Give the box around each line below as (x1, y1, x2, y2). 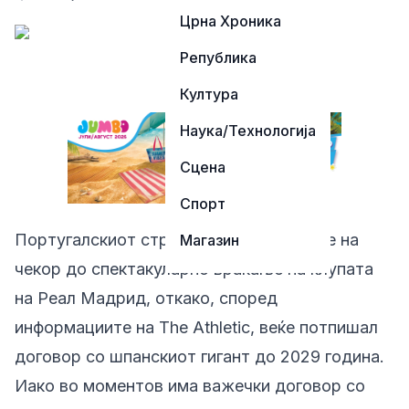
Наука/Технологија (180, 121, 316, 140)
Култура (180, 85, 238, 103)
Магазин (180, 231, 239, 249)
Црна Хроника (180, 12, 281, 30)
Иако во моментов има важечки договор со (15, 376, 365, 395)
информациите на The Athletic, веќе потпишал (15, 318, 378, 337)
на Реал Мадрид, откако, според (15, 288, 278, 308)
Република (180, 48, 257, 67)
